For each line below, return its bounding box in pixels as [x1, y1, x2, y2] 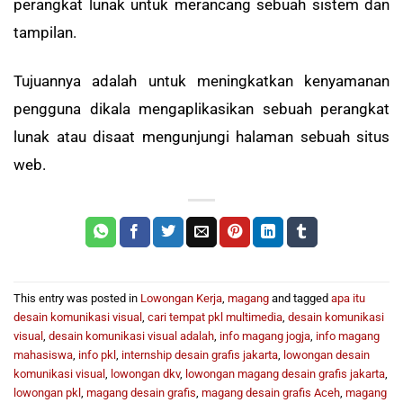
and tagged [269, 291, 331, 305]
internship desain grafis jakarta [121, 347, 278, 362]
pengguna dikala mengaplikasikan [13, 99, 263, 118]
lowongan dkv [111, 366, 180, 381]
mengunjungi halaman [141, 127, 300, 146]
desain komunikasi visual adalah [49, 328, 214, 343]
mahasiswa [13, 347, 73, 362]
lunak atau [13, 127, 93, 146]
